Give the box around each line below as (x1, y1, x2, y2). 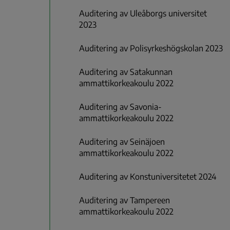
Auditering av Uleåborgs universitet (79, 8, 207, 19)
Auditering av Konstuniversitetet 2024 (79, 171, 216, 182)
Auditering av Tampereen (79, 195, 170, 206)
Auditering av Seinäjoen (79, 137, 165, 147)
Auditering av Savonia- (79, 102, 162, 112)
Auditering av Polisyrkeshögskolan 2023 (79, 43, 223, 54)
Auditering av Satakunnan (79, 67, 172, 78)
